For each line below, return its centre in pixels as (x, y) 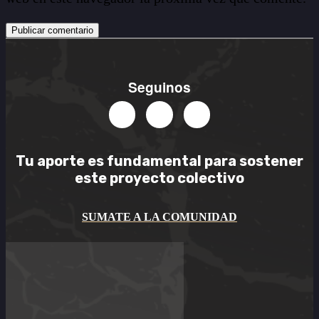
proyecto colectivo (177, 178)
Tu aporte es (61, 161)
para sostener (252, 161)
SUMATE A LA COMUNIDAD (159, 217)
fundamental (154, 161)
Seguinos (159, 87)
